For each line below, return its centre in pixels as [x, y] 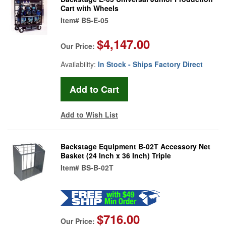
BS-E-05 [95, 20]
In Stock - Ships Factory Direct [150, 64]
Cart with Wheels [90, 8]
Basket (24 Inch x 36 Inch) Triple [116, 155]
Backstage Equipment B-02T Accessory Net [135, 146]
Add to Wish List [89, 114]
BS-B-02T [97, 167]
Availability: [79, 64]
